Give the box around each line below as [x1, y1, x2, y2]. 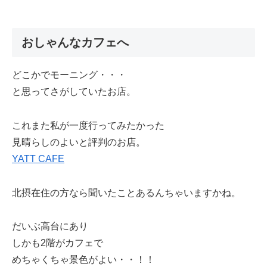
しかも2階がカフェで [12, 238, 103, 249]
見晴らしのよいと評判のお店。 [12, 136, 145, 147]
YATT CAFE [12, 153, 64, 164]
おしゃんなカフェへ [21, 35, 129, 49]
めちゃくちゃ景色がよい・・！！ [12, 254, 155, 265]
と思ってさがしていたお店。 [12, 86, 136, 97]
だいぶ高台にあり [12, 221, 88, 232]
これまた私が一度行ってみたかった [12, 120, 164, 131]
